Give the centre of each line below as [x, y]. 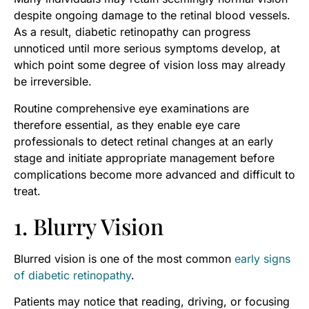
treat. [27, 191]
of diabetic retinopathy [72, 275]
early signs [262, 258]
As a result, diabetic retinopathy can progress [132, 32]
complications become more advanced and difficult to [154, 174]
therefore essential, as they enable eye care [127, 124]
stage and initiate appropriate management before [144, 158]
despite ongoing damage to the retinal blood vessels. [152, 16]
